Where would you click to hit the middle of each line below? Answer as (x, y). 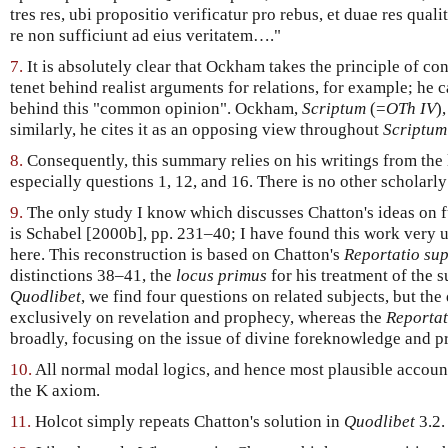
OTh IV (411, 109)
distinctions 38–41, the (93, 276)
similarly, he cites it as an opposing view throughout (196, 130)
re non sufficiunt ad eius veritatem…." (145, 36)
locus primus (221, 276)
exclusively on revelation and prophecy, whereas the (198, 318)
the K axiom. (55, 391)
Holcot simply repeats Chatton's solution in (187, 422)
